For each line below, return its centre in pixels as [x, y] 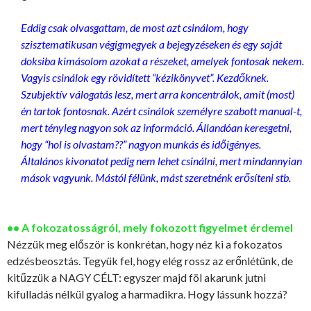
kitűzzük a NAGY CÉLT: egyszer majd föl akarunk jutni [136, 277]
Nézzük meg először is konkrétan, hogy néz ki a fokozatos [145, 244]
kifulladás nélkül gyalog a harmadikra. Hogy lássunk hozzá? [147, 294]
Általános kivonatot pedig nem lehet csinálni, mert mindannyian [161, 161]
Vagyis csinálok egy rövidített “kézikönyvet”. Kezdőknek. [145, 77]
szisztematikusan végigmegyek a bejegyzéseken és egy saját [151, 44]
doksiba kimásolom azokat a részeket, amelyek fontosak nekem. [162, 61]
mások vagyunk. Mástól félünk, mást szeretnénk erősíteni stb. [156, 177]
